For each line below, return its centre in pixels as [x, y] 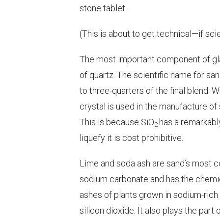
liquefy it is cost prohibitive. [131, 137]
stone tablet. [103, 8]
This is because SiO [117, 122]
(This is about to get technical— [139, 33]
